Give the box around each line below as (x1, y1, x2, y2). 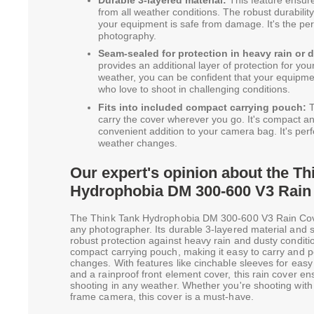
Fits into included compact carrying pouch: (98, 101, 306, 113)
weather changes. (98, 137, 177, 149)
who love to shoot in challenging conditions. (98, 83, 290, 95)
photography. (98, 29, 156, 41)
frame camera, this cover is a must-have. (70, 291, 254, 303)
